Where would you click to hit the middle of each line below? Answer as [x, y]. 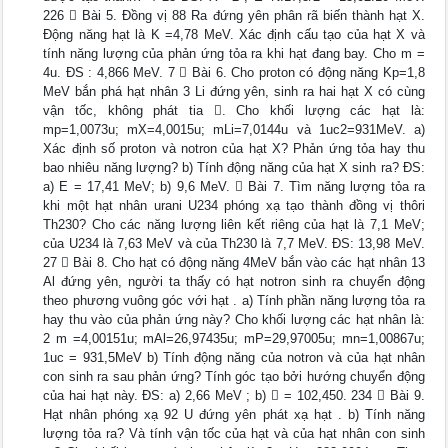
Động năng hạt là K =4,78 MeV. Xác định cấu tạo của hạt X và [234, 35]
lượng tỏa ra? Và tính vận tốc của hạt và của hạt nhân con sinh [234, 434]
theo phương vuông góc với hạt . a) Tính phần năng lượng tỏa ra [234, 301]
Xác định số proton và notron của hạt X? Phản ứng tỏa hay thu [234, 149]
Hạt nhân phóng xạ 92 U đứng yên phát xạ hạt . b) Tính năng [234, 415]
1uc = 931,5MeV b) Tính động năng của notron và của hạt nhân [234, 358]
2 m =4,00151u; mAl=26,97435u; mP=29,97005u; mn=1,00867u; [234, 339]
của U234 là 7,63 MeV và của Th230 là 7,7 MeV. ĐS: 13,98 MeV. [234, 244]
